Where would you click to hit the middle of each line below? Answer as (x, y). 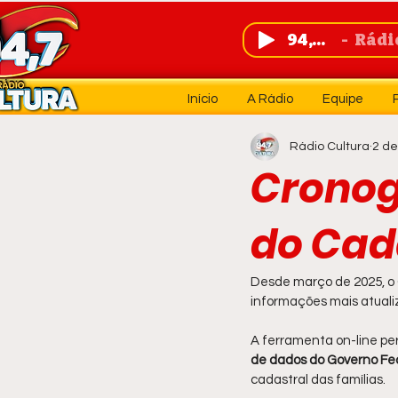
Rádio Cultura (330, 146)
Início (202, 99)
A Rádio (270, 99)
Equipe (342, 99)
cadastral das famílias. (318, 380)
